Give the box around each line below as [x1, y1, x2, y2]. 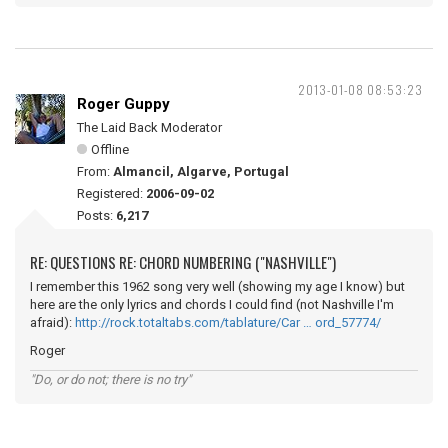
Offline [91, 142, 129, 157]
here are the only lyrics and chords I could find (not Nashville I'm [30, 297, 394, 312]
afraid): [30, 315, 75, 330]
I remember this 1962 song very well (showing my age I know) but [30, 279, 405, 294]
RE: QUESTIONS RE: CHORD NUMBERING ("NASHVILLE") [30, 251, 336, 273]
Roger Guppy [77, 95, 170, 113]
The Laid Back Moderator [77, 120, 222, 135]
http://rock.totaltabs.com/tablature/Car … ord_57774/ [75, 315, 381, 330]
